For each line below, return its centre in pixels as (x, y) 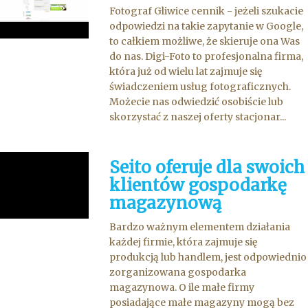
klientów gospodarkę (198, 185)
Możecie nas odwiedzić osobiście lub (197, 102)
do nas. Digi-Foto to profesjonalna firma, (207, 56)
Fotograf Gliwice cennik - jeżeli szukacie (207, 11)
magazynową (166, 203)
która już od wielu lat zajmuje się (186, 71)
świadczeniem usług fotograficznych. (200, 87)
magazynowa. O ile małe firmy (182, 287)
